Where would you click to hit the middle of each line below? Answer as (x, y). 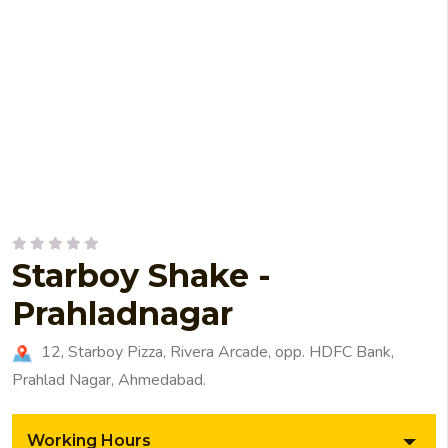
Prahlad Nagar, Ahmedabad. (109, 380)
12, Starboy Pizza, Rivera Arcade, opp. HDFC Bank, (215, 352)
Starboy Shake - (141, 276)
